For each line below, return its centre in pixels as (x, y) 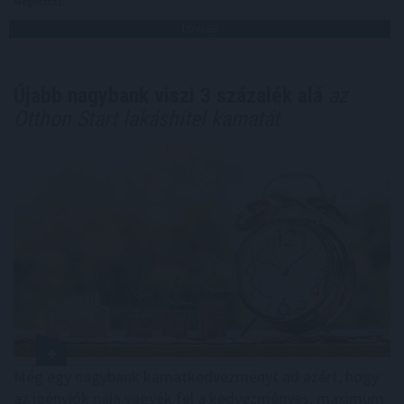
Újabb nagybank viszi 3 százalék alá (168, 96)
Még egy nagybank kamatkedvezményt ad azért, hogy (196, 377)
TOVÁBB (200, 29)
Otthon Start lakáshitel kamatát (147, 119)
